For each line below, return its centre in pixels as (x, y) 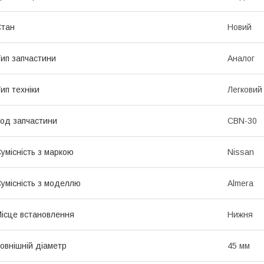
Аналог (241, 59)
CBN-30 (242, 121)
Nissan (241, 152)
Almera (240, 184)
